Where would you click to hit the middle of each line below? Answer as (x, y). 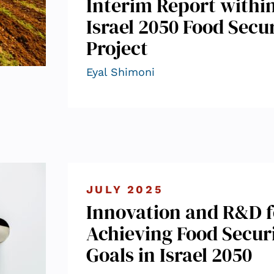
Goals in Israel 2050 (169, 255)
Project (117, 49)
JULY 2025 (125, 189)
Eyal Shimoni (120, 72)
